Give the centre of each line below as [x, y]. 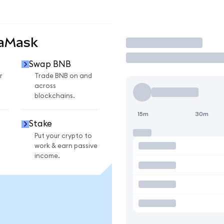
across [45, 86]
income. [47, 156]
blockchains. [55, 96]
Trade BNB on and [63, 76]
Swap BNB [50, 64]
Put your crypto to [63, 136]
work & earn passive [66, 146]
